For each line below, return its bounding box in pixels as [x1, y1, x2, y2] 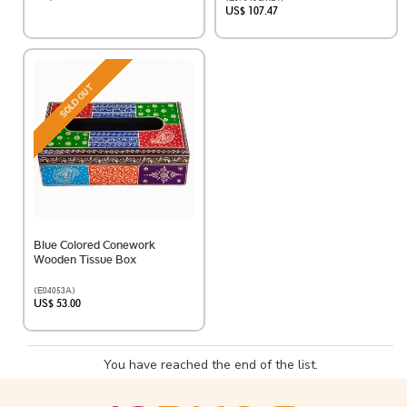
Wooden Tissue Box [34, 253, 136, 267]
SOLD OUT [57, 81, 97, 121]
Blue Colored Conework [34, 238, 155, 253]
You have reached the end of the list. [103, 356, 318, 374]
